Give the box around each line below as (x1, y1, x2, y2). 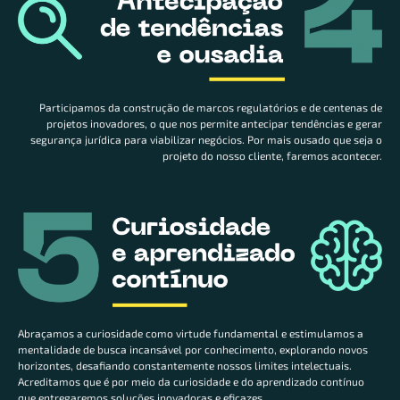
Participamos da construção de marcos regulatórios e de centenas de (39, 101, 382, 114)
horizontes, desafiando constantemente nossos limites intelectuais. (18, 359, 352, 372)
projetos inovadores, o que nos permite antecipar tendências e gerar (46, 117, 382, 130)
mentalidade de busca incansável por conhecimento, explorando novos (18, 343, 368, 356)
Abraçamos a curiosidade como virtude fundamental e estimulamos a (18, 327, 363, 340)
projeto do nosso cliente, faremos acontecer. (162, 149, 382, 162)
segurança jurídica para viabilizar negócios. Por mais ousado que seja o (30, 133, 382, 146)
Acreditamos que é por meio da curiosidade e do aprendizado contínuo (18, 375, 364, 388)
